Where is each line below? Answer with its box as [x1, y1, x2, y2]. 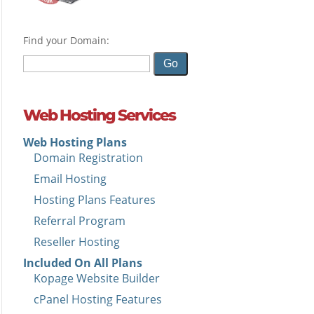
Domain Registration [33, 149, 143, 165]
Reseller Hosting [33, 233, 120, 250]
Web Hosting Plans [22, 134, 127, 150]
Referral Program [33, 212, 125, 228]
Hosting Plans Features [33, 191, 156, 207]
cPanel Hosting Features [33, 291, 162, 307]
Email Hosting [33, 170, 107, 186]
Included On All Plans [22, 254, 142, 271]
